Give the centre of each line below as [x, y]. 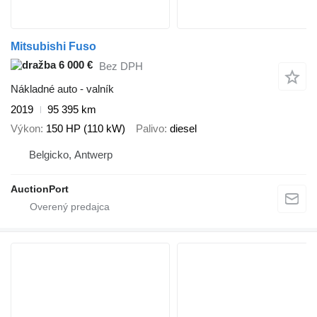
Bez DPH [121, 66]
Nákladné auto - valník [62, 89]
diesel [183, 128]
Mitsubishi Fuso [53, 46]
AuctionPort [40, 189]
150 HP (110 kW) [86, 128]
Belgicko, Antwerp [71, 155]
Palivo [150, 128]
